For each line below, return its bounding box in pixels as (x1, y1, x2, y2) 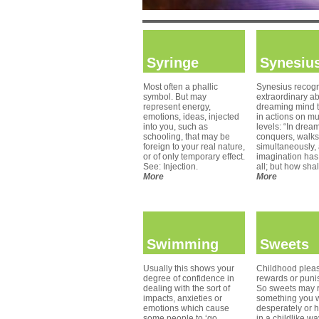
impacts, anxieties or (143, 293, 222, 303)
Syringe (147, 55, 199, 70)
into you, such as (143, 122, 208, 132)
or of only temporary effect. (143, 152, 245, 162)
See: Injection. (143, 162, 198, 172)
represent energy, (143, 102, 211, 112)
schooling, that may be (143, 132, 230, 142)
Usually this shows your (143, 263, 234, 273)
